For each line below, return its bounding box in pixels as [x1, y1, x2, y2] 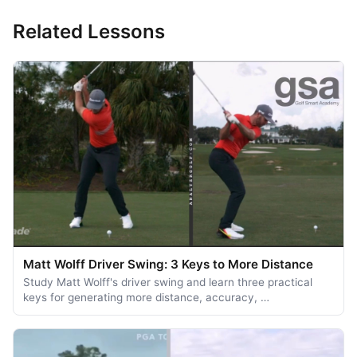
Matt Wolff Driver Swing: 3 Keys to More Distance [23, 256, 313, 272]
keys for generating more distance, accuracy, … [23, 290, 269, 304]
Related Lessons [13, 20, 165, 43]
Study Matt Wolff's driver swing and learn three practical [23, 275, 312, 288]
